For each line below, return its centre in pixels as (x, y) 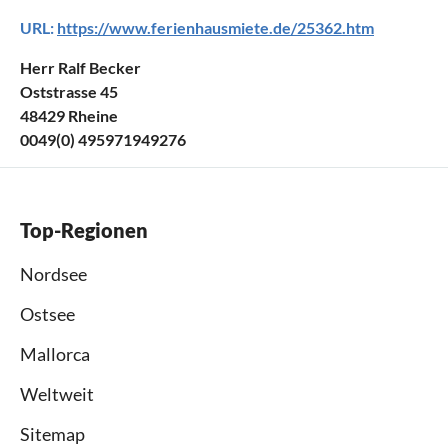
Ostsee (47, 314)
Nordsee (53, 274)
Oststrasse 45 (69, 92)
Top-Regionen (84, 230)
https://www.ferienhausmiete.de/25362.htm (215, 28)
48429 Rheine (69, 116)
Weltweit (57, 394)
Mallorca (55, 354)
